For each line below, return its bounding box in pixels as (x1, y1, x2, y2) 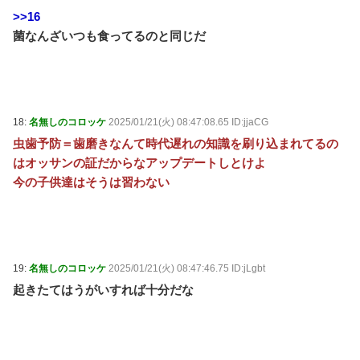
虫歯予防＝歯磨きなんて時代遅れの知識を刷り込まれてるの (13, 137, 338, 150)
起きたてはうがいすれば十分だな (13, 283, 194, 297)
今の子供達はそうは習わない (13, 175, 170, 189)
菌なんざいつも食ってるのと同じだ (13, 29, 206, 43)
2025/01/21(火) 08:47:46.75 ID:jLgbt (108, 263, 265, 274)
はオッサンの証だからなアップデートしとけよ (13, 156, 266, 170)
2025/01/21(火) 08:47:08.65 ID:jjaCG (108, 117, 268, 128)
